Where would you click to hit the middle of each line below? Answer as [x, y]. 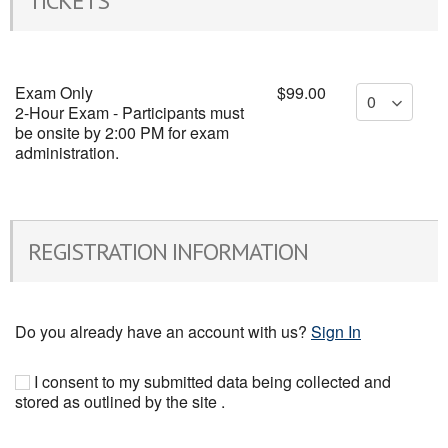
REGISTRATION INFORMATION [168, 251]
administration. [67, 152]
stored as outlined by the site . [120, 401]
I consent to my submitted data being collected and [210, 381]
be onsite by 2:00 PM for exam [122, 132]
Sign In [336, 331]
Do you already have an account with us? [163, 331]
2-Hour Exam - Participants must [129, 112]
